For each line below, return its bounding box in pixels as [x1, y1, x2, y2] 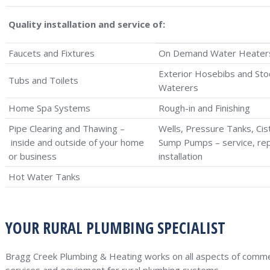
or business [8, 150, 57, 162]
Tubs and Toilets [8, 74, 78, 86]
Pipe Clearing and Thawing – [8, 122, 125, 134]
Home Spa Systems [8, 102, 90, 114]
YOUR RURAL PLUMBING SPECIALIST [5, 217, 225, 239]
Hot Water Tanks [8, 171, 80, 183]
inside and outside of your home [8, 136, 144, 148]
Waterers [159, 81, 198, 93]
